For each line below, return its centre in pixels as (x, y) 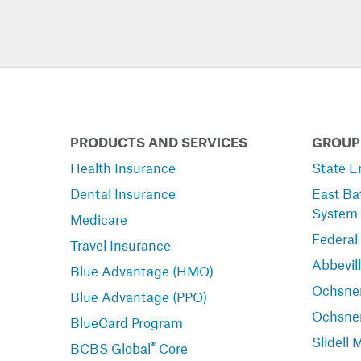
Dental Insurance (123, 193)
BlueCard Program (127, 322)
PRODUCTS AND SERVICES (159, 142)
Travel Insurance (120, 245)
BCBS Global (110, 348)
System (335, 213)
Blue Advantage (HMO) (142, 271)
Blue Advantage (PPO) (139, 297)
